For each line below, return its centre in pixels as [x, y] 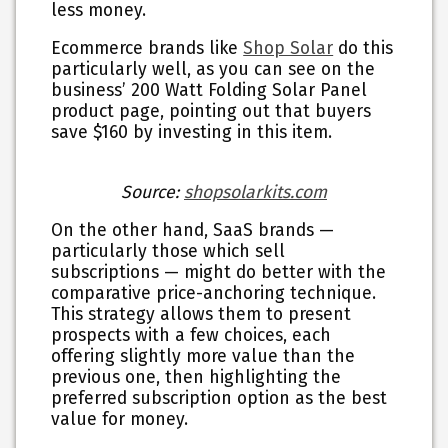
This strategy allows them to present [201, 315]
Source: [152, 192]
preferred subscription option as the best [219, 399]
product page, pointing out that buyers [211, 112]
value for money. [122, 420]
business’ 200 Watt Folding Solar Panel [209, 91]
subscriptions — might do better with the [219, 273]
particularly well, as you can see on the [213, 70]
